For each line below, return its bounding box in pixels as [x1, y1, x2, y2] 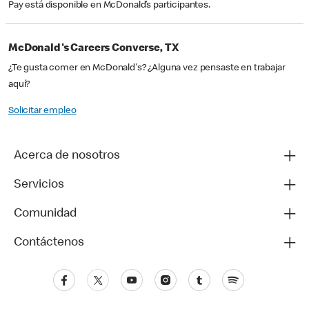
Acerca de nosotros [14, 150, 120, 163]
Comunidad [14, 208, 77, 221]
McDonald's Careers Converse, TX [8, 43, 179, 55]
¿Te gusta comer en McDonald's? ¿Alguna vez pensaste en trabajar [8, 63, 286, 74]
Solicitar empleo [8, 106, 77, 117]
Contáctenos [14, 237, 84, 250]
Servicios [14, 179, 64, 192]
